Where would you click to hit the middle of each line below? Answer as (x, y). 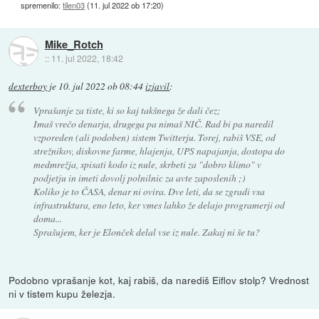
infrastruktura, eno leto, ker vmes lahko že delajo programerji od (159, 204)
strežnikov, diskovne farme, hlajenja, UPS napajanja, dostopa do (159, 150)
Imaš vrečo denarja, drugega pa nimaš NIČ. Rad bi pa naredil (153, 123)
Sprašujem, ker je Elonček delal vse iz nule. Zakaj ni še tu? (146, 231)
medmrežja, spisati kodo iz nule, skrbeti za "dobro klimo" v (147, 164)
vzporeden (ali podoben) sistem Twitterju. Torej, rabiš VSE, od (154, 137)
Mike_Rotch (74, 44)
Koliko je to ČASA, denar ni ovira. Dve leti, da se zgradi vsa (149, 191)
